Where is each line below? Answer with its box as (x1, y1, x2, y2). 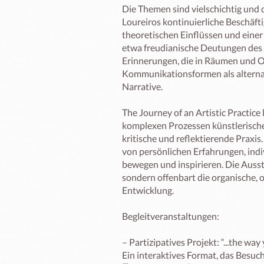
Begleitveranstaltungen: (122, 210, 219, 222)
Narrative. (122, 81, 163, 92)
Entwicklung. (122, 184, 174, 196)
